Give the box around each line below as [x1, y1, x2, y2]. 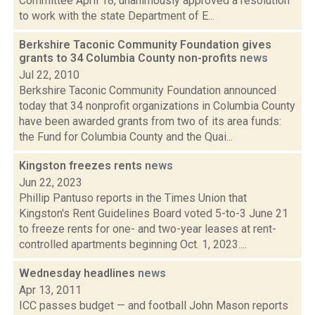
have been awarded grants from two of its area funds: [19, 115, 281, 128]
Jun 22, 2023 [19, 176, 82, 189]
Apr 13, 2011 [19, 283, 82, 297]
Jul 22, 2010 [19, 68, 79, 82]
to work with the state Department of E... [19, 9, 214, 22]
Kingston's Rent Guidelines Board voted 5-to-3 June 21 [19, 207, 288, 220]
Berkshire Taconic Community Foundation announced [19, 84, 276, 97]
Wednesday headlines [19, 266, 138, 280]
